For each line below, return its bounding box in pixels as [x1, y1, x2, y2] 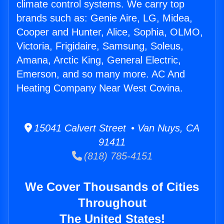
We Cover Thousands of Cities [25, 180, 199, 194]
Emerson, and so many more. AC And [16, 68, 185, 80]
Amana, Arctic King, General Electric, [16, 54, 181, 66]
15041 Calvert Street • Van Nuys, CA [32, 122, 199, 134]
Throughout [77, 196, 146, 210]
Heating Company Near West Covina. [16, 82, 183, 94]
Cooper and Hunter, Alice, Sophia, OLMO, [16, 26, 203, 38]
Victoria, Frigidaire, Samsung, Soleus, [16, 40, 183, 52]
